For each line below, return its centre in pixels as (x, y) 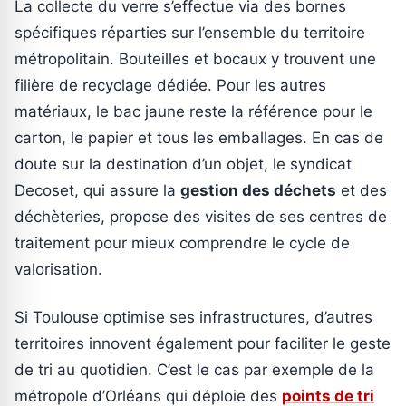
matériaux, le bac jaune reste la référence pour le (193, 111)
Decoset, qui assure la (97, 190)
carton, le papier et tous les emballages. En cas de (199, 137)
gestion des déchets (258, 190)
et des (362, 190)
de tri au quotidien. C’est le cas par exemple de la (194, 369)
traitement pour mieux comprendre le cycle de (182, 242)
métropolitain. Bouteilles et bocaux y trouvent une (195, 58)
